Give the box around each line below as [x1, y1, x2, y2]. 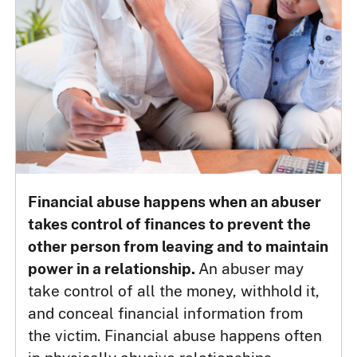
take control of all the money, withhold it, [28, 282, 320, 300]
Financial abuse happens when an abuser [28, 193, 322, 211]
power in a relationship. [28, 260, 199, 278]
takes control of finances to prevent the [28, 215, 312, 233]
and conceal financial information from [28, 304, 304, 323]
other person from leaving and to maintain [28, 237, 329, 256]
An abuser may [198, 260, 304, 278]
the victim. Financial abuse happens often [28, 327, 323, 345]
